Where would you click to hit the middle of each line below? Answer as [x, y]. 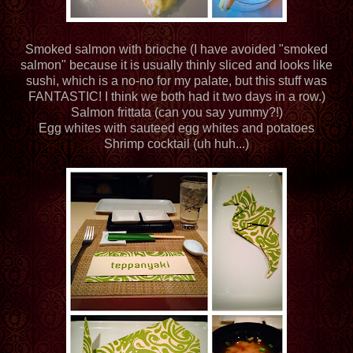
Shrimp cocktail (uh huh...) [176, 143]
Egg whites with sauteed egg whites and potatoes [176, 128]
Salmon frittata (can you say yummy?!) [176, 112]
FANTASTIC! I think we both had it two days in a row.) [176, 96]
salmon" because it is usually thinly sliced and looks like [176, 65]
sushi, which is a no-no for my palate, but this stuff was [176, 80]
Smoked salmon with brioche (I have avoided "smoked [176, 49]
